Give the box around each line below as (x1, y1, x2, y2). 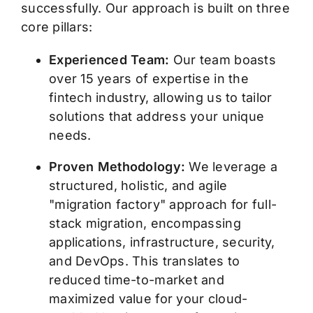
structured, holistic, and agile (48, 178, 228, 194)
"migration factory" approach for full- (48, 197, 277, 212)
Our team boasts (173, 52, 276, 68)
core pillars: (20, 20, 93, 35)
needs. (48, 128, 92, 143)
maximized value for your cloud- (48, 291, 248, 307)
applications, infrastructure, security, (48, 235, 275, 250)
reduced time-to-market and (48, 272, 224, 288)
